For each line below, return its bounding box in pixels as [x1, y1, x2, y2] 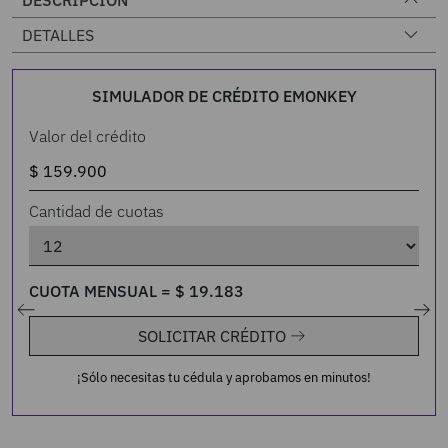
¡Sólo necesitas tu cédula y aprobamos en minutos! [77, 369, 371, 386]
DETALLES [22, 25, 95, 45]
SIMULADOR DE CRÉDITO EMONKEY [91, 86, 357, 106]
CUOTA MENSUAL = [29, 281, 176, 301]
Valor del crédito [29, 126, 147, 146]
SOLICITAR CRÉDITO [138, 326, 286, 346]
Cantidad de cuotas [29, 201, 165, 221]
